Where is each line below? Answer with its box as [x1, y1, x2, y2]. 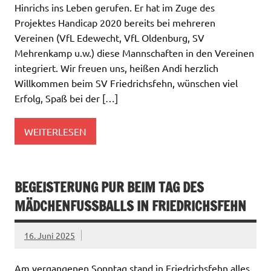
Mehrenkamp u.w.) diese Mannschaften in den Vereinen [15, 47, 254, 59]
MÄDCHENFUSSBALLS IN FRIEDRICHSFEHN [15, 197, 238, 216]
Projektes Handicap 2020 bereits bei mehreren [15, 16, 215, 29]
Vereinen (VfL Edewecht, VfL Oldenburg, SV [15, 31, 204, 44]
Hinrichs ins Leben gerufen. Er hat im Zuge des [15, 1, 215, 14]
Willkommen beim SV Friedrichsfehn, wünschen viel [15, 77, 238, 90]
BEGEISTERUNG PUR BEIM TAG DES [15, 178, 204, 197]
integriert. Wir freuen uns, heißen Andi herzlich [15, 62, 218, 74]
